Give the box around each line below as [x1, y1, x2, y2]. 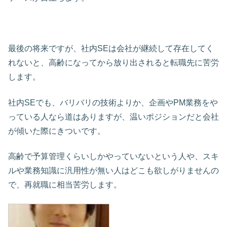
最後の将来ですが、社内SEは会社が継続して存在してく [8, 44, 214, 53]
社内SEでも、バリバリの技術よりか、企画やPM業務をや [8, 98, 218, 107]
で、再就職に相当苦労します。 [8, 180, 122, 190]
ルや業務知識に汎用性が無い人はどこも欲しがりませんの [8, 166, 219, 175]
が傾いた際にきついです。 [8, 126, 105, 135]
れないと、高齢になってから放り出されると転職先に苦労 [8, 58, 219, 67]
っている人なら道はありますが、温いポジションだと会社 [8, 112, 219, 121]
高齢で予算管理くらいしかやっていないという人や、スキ [8, 152, 219, 161]
